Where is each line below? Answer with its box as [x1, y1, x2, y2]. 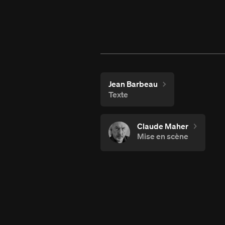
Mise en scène [137, 131, 189, 142]
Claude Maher [137, 121, 189, 131]
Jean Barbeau [108, 79, 158, 89]
